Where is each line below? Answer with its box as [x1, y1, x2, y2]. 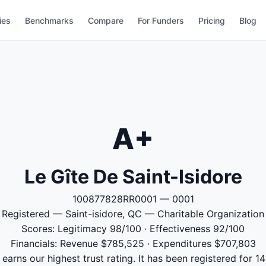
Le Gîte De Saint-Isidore [24, 165, 242, 188]
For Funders [138, 15, 185, 26]
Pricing [198, 15, 226, 26]
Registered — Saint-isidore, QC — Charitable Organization [2, 208, 264, 220]
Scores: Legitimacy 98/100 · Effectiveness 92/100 [21, 223, 245, 235]
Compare [88, 15, 124, 26]
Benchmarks [25, 15, 74, 26]
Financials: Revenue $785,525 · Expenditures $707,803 [10, 237, 256, 249]
